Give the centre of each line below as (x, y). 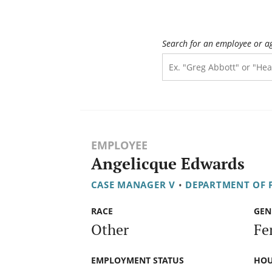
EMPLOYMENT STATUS (137, 260)
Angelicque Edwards (168, 164)
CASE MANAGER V (133, 185)
